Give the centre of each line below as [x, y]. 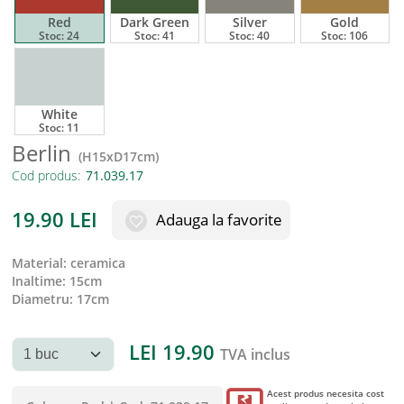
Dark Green [154, 22]
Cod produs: [46, 175]
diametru [45, 298]
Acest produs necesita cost [326, 393]
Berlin [41, 152]
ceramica [98, 262]
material [43, 262]
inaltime [39, 280]
